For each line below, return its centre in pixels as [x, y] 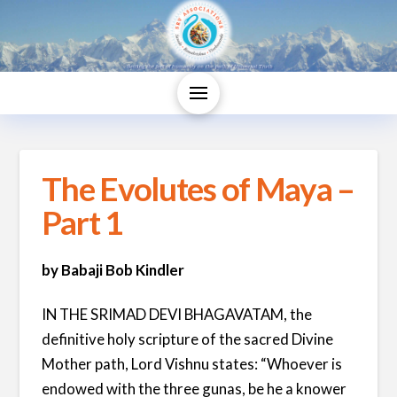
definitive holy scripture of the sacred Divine [188, 339]
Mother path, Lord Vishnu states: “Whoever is [192, 363]
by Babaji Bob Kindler [113, 269]
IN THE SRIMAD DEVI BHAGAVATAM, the [177, 314]
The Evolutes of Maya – [198, 188]
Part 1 [82, 222]
